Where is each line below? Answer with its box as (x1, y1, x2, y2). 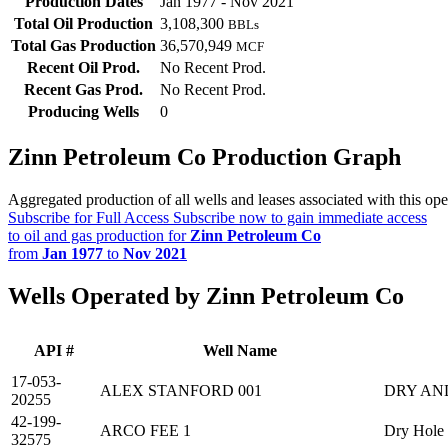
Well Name (203, 342, 277, 360)
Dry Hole (384, 422, 444, 440)
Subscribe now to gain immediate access (169, 209, 427, 227)
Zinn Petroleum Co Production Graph (8, 144, 401, 171)
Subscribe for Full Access (8, 209, 169, 227)
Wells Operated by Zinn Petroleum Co (8, 283, 404, 310)
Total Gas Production (11, 37, 156, 55)
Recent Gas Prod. (24, 81, 143, 99)
